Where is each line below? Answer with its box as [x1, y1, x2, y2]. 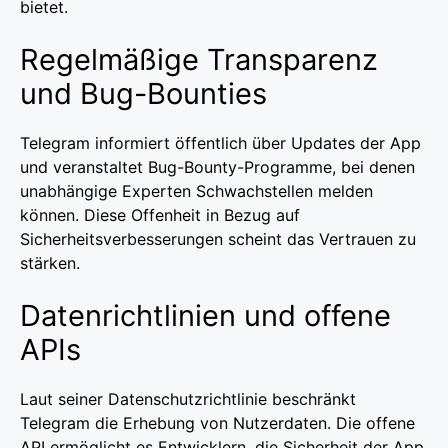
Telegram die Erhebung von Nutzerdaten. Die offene [20, 412, 415, 433]
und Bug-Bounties [20, 75, 267, 111]
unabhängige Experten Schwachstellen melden [20, 180, 373, 201]
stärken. [20, 252, 80, 273]
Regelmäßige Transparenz [20, 41, 378, 77]
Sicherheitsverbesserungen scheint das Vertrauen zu [20, 228, 416, 249]
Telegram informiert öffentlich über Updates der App [20, 132, 421, 153]
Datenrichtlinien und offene [20, 297, 391, 333]
